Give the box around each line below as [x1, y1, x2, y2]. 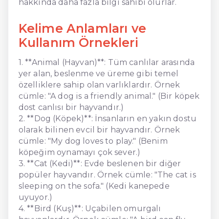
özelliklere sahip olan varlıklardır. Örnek [18, 80, 180, 89]
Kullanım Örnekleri [18, 35, 138, 50]
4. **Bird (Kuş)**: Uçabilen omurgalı [18, 203, 161, 213]
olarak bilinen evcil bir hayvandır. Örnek [18, 125, 180, 134]
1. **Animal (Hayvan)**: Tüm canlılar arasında [18, 57, 195, 67]
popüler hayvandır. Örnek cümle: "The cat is [18, 170, 196, 179]
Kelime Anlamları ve [18, 21, 146, 36]
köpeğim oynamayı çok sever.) [18, 147, 141, 157]
